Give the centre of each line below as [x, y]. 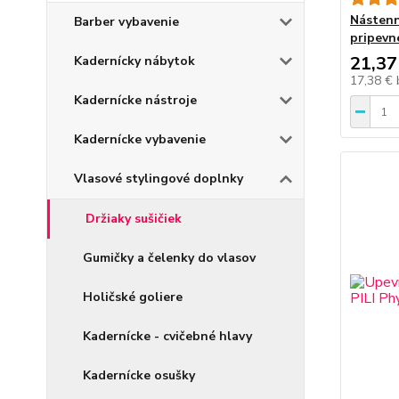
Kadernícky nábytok [134, 61]
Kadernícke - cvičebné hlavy [167, 336]
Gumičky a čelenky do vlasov [169, 258]
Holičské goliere [133, 297]
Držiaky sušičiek [134, 219]
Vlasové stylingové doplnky [159, 179]
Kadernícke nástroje [135, 100]
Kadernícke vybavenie [140, 139]
